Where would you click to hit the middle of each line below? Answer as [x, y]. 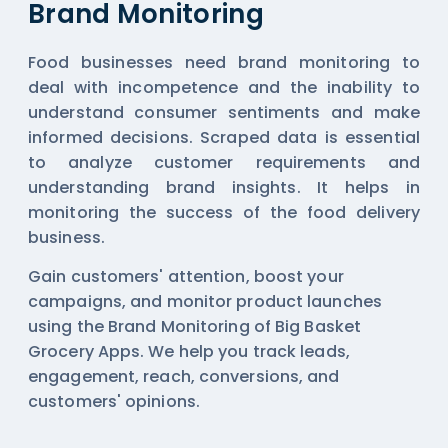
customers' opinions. [114, 401]
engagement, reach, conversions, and [184, 376]
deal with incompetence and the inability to [224, 87]
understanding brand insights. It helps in [224, 187]
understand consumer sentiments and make [224, 112]
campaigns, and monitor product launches [205, 301]
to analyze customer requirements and [224, 162]
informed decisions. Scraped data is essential [224, 137]
